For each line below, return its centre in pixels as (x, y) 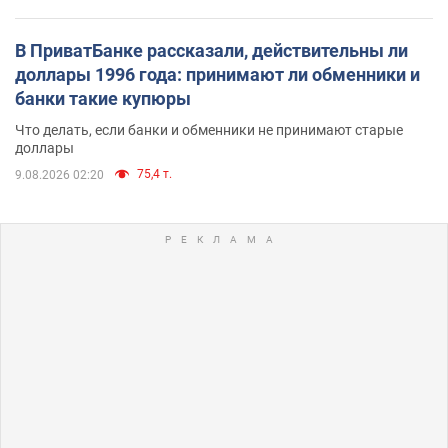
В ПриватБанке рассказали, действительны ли (211, 50)
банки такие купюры (103, 98)
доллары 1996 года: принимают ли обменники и (217, 74)
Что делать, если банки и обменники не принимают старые (209, 129)
